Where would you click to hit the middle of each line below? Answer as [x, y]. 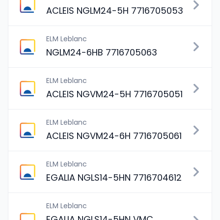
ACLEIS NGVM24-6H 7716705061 [114, 136]
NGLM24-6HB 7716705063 [102, 52]
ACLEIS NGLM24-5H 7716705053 [115, 11]
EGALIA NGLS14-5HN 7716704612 [114, 178]
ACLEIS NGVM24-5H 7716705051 [114, 94]
